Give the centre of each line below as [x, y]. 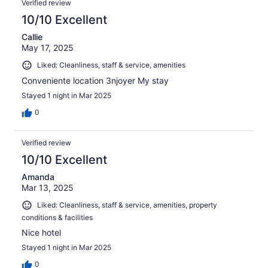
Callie [32, 37]
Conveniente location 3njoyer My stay [95, 80]
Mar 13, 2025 [48, 187]
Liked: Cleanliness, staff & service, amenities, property [127, 205]
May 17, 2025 [48, 48]
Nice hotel [41, 232]
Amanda [38, 176]
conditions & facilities [57, 217]
